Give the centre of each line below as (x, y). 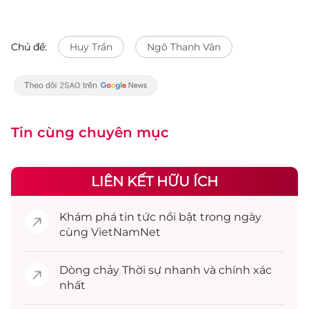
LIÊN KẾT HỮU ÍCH (154, 181)
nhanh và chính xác (217, 270)
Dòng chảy (91, 270)
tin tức (138, 217)
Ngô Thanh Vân (184, 47)
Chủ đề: (29, 47)
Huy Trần (91, 47)
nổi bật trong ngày (209, 217)
